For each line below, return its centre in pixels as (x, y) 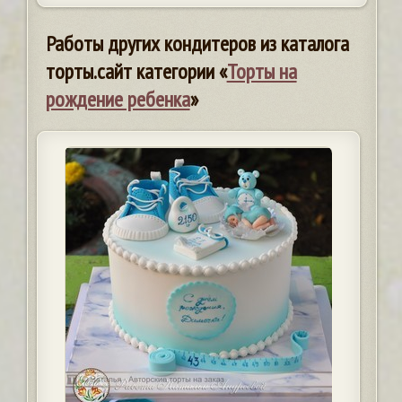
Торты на (262, 72)
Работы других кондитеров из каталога (197, 44)
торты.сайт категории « (136, 72)
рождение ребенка (118, 100)
